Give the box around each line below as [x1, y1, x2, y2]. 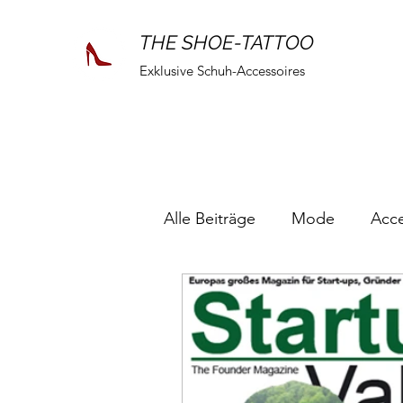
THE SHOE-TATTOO [139, 31, 314, 54]
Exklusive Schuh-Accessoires [139, 62, 305, 79]
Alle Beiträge [164, 209, 255, 229]
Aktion [200, 281, 246, 301]
